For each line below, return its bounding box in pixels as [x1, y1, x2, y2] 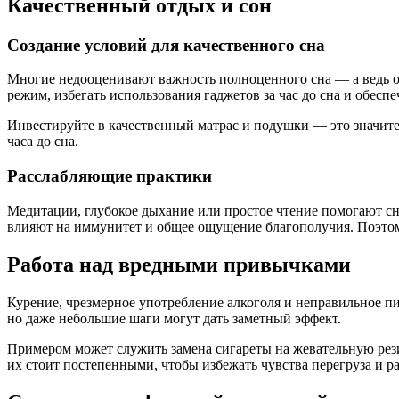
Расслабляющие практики [7, 167, 212, 186]
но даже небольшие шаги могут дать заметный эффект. [7, 310, 341, 326]
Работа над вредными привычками [7, 252, 351, 276]
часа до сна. [7, 134, 78, 150]
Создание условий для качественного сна [7, 35, 325, 54]
